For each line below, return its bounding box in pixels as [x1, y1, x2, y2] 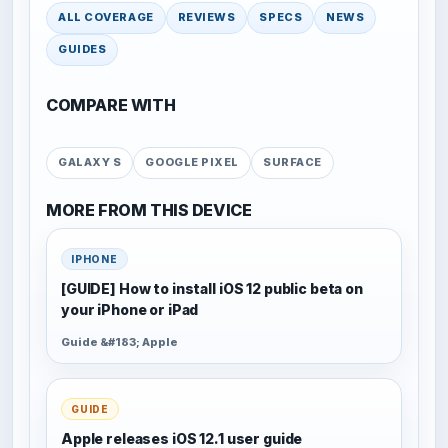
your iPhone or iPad [61, 300, 199, 318]
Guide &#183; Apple [61, 335, 178, 350]
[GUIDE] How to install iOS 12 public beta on [61, 279, 363, 297]
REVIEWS [177, 10, 236, 25]
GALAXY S [58, 155, 122, 170]
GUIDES [58, 42, 107, 57]
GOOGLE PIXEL [145, 155, 240, 170]
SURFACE [263, 155, 322, 170]
